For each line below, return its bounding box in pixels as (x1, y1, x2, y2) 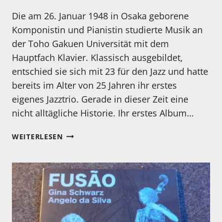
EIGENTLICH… (62, 152, 113, 162)
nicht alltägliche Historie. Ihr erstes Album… (12, 107, 194, 119)
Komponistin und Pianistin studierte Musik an (12, 23, 203, 36)
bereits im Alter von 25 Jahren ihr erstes (12, 79, 177, 91)
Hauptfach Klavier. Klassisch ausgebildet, (12, 51, 183, 63)
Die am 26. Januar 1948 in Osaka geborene (12, 9, 189, 22)
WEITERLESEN (12, 131, 63, 141)
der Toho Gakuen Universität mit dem (12, 37, 169, 50)
